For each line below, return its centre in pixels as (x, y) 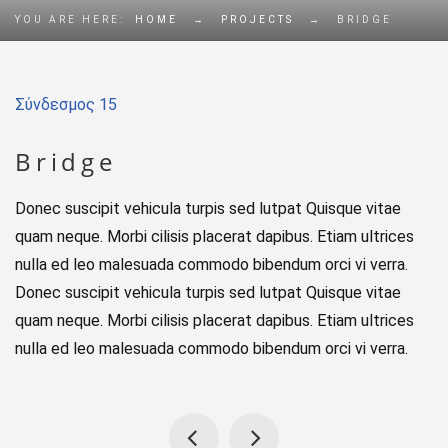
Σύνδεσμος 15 (66, 104)
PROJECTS (257, 19)
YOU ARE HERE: (70, 19)
